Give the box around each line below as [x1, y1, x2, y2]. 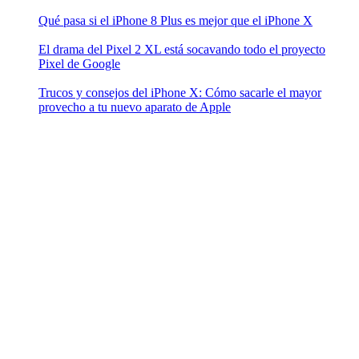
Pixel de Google [38, 57, 120, 71]
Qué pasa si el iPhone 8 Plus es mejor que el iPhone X [38, 14, 313, 28]
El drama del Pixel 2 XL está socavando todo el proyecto [38, 42, 325, 57]
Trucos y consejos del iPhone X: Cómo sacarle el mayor [38, 86, 321, 100]
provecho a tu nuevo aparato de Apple [38, 100, 231, 115]
